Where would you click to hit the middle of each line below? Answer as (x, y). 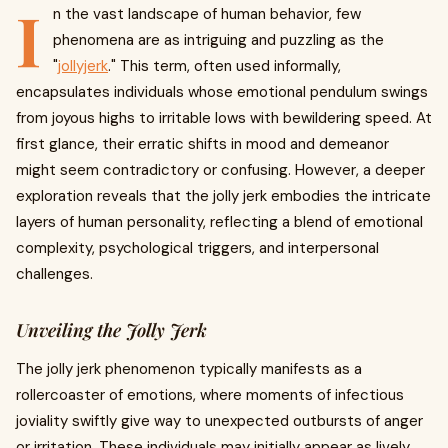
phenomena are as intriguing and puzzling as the (218, 40)
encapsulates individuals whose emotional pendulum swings (222, 92)
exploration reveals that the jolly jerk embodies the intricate (223, 196)
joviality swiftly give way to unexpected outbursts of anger (219, 421)
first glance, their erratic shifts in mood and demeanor (202, 144)
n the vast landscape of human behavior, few (207, 14)
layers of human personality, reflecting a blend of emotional (219, 222)
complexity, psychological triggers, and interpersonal (197, 248)
